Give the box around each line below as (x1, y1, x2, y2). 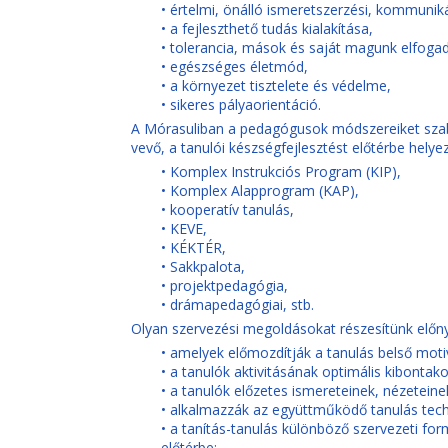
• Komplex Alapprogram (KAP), (160, 181, 359, 200)
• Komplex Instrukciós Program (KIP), (160, 162, 401, 181)
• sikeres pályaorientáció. (160, 95, 321, 114)
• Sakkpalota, (160, 257, 245, 276)
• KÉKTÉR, (160, 238, 226, 257)
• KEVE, (160, 219, 207, 238)
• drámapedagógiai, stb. (160, 295, 314, 314)
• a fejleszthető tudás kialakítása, (160, 19, 373, 38)
